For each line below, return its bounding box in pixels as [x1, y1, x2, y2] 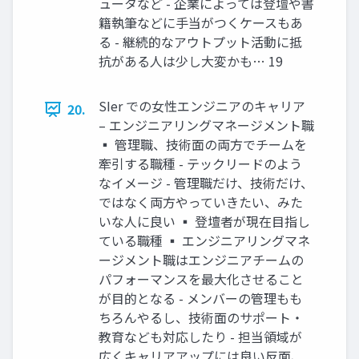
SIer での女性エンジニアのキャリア [99, 96, 305, 116]
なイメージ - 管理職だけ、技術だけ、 [99, 173, 313, 193]
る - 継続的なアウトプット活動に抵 [99, 32, 302, 52]
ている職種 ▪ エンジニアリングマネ [99, 231, 310, 251]
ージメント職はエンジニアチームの [99, 250, 304, 270]
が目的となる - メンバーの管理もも [99, 288, 302, 309]
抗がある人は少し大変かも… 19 [99, 51, 283, 71]
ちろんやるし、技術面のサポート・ [99, 308, 304, 328]
